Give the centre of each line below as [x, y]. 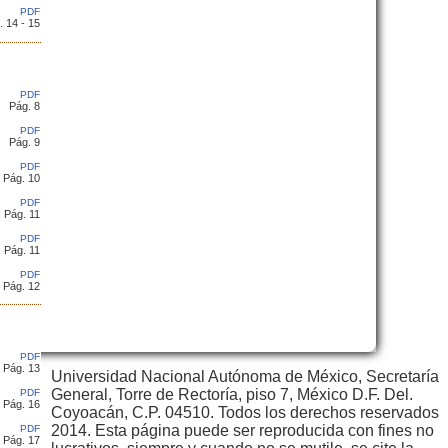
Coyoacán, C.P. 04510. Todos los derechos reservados [245, 412]
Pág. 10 [21, 177]
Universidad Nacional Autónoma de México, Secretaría [245, 376]
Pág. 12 [21, 285]
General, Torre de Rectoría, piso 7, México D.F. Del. [232, 394]
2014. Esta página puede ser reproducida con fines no [242, 430]
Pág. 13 [21, 368]
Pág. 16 [21, 404]
